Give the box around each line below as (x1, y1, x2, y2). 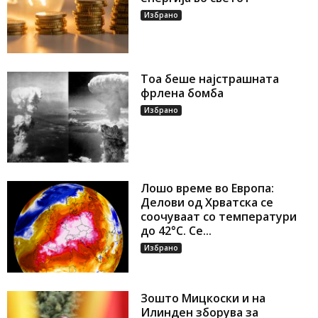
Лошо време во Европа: (141, 180, 275, 197)
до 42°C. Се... (141, 223, 212, 239)
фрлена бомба (141, 84, 224, 101)
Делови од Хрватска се (141, 194, 274, 211)
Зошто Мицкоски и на (141, 290, 266, 306)
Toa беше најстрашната (141, 70, 280, 87)
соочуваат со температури (141, 209, 297, 225)
